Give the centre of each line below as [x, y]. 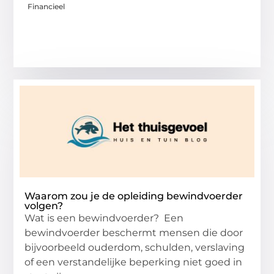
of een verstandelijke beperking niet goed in [134, 262]
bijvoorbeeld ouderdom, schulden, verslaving [135, 248]
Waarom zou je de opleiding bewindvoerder [134, 196]
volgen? [44, 206]
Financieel [46, 7]
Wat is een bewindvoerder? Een [104, 218]
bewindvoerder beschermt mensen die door [134, 233]
